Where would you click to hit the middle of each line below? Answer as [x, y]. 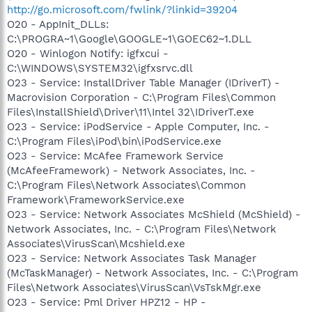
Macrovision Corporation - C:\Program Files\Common [141, 97]
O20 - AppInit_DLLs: [58, 24]
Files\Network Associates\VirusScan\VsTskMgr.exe [134, 287]
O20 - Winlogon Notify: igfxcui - [88, 53]
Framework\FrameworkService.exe [96, 200]
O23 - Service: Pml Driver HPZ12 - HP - [107, 302]
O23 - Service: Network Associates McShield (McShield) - [154, 214]
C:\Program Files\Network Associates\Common [126, 185]
